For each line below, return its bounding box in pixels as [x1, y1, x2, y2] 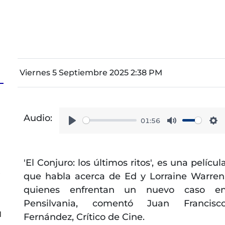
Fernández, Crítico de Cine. [23, 211, 145, 222]
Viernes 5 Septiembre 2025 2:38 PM [19, 67, 162, 77]
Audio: [23, 112, 52, 124]
